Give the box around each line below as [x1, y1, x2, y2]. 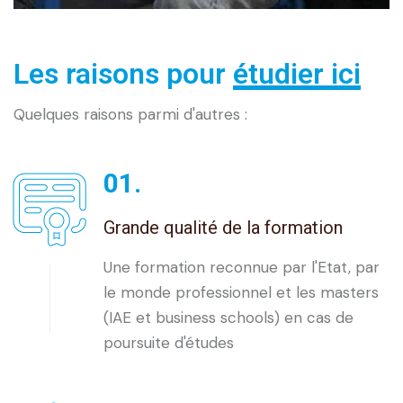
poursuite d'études [103, 333, 234, 354]
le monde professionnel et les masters [103, 282, 379, 303]
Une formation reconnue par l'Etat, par [103, 257, 380, 278]
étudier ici [233, 57, 361, 92]
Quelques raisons [13, 104, 138, 125]
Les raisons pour [13, 57, 233, 92]
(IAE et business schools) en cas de [103, 308, 354, 328]
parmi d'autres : [138, 104, 247, 125]
